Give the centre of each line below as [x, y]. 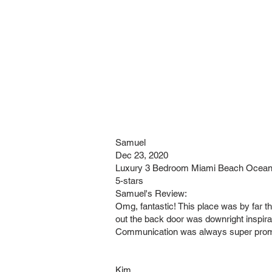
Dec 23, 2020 [142, 155]
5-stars [129, 181]
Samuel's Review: [151, 193]
